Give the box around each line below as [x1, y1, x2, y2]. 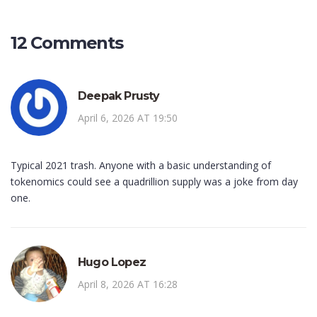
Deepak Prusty [78, 89, 160, 103]
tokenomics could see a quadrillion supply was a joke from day [11, 175, 298, 189]
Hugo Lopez [78, 255, 146, 270]
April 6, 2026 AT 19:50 [78, 111, 178, 125]
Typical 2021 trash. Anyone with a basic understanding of [11, 158, 271, 173]
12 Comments [11, 33, 123, 54]
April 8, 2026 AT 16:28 [78, 277, 178, 292]
